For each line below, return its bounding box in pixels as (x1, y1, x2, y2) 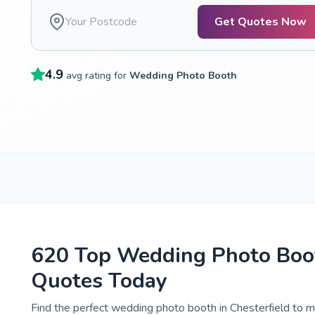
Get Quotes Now (214, 14, 307, 30)
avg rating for (66, 69, 129, 82)
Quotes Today (31, 266, 167, 295)
